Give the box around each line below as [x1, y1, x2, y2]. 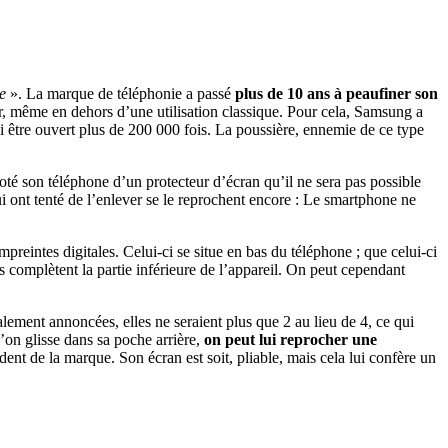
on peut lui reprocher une [204, 330, 377, 348]
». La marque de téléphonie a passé [6, 84, 235, 102]
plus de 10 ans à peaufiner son [235, 84, 438, 102]
